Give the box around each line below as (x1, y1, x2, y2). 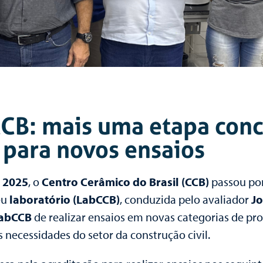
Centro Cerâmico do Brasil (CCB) (42, 174, 209, 189)
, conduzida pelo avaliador (120, 191, 251, 207)
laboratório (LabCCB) (9, 191, 120, 207)
